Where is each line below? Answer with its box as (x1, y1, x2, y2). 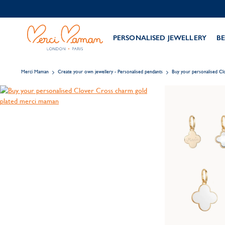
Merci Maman (21, 69, 49, 74)
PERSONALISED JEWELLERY (113, 33, 206, 42)
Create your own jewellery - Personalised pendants (58, 69, 163, 74)
